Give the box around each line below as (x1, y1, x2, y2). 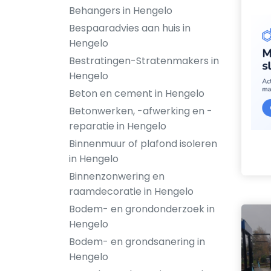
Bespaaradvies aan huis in (69, 21, 191, 35)
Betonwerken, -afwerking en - (69, 104, 212, 118)
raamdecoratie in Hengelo (69, 184, 194, 198)
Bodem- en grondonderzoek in (69, 202, 215, 216)
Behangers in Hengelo (69, 4, 172, 18)
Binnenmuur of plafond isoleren (69, 137, 217, 151)
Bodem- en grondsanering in (69, 235, 205, 249)
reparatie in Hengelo (69, 119, 166, 133)
